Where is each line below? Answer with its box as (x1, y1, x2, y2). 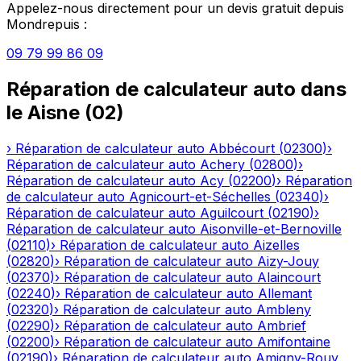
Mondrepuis (6, 15, 80, 32)
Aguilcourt (200, 204, 263, 221)
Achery (200, 156, 245, 172)
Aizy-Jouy (257, 252, 319, 269)
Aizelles (253, 236, 300, 253)
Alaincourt (257, 268, 321, 285)
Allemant (258, 284, 312, 301)
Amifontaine (257, 333, 330, 350)
